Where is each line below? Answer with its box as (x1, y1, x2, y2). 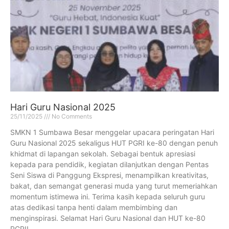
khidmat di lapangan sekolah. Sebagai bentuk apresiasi (10, 149, 195, 158)
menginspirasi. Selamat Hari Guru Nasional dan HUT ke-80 (10, 213, 205, 222)
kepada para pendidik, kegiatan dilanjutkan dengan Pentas (10, 159, 209, 169)
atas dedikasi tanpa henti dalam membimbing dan (10, 202, 177, 212)
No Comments (50, 112, 92, 120)
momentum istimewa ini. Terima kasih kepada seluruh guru (10, 192, 205, 201)
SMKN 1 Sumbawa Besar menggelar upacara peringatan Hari (10, 127, 214, 136)
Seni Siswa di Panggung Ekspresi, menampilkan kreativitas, (10, 170, 209, 179)
